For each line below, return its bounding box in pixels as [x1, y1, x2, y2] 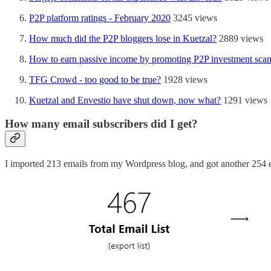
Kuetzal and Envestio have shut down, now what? [29, 95, 221, 106]
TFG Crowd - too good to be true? [29, 74, 161, 85]
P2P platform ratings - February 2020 [29, 13, 171, 24]
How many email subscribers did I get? [5, 117, 198, 130]
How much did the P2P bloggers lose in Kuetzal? [29, 33, 217, 44]
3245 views [171, 13, 217, 24]
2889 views [217, 33, 263, 44]
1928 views [161, 74, 207, 85]
